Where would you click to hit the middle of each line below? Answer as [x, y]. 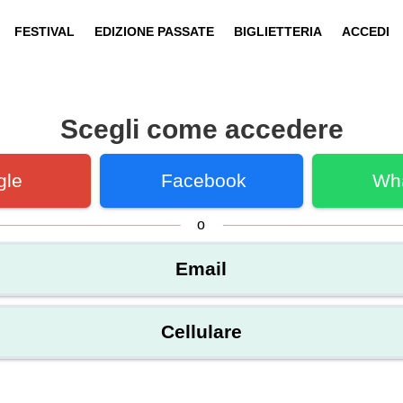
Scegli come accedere [201, 129]
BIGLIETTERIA [278, 31]
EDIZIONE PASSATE [154, 31]
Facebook [204, 180]
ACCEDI [365, 31]
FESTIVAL [44, 31]
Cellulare [201, 331]
